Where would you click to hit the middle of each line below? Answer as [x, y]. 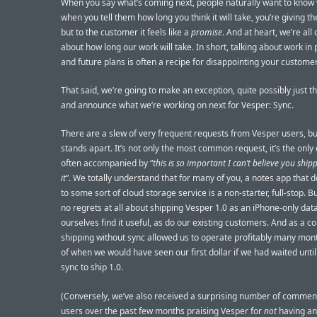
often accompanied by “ [107, 163]
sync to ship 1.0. [92, 267]
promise [207, 32]
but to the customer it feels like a [126, 32]
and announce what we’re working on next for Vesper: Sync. [177, 105]
